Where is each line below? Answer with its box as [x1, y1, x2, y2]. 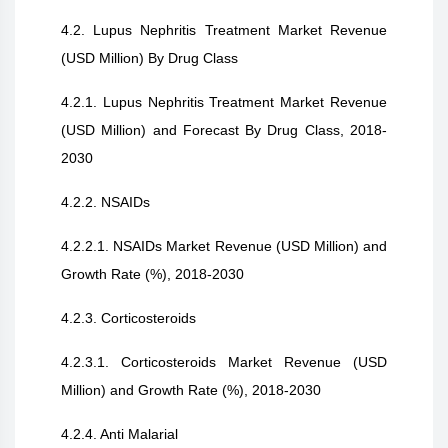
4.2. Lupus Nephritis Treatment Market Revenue [61, 22, 387, 38]
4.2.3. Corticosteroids [61, 310, 196, 326]
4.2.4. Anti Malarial [61, 426, 178, 442]
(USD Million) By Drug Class [61, 50, 238, 66]
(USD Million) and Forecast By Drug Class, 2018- [61, 122, 387, 138]
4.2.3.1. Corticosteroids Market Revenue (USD [61, 354, 387, 370]
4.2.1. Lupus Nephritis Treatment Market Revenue [61, 94, 387, 110]
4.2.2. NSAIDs [61, 194, 150, 210]
